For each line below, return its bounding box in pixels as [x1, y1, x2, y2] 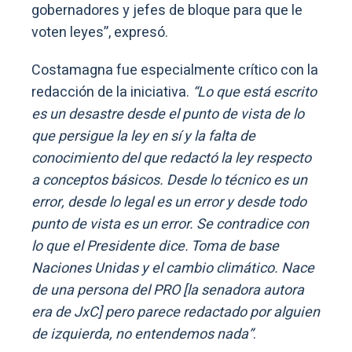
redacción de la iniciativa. [31, 81, 192, 103]
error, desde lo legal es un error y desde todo [31, 191, 306, 213]
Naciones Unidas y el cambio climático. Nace [31, 257, 314, 279]
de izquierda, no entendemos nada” [31, 323, 253, 345]
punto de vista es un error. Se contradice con [31, 213, 309, 235]
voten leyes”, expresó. [31, 21, 168, 43]
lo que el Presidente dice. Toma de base [31, 235, 279, 257]
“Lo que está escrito [192, 81, 317, 103]
